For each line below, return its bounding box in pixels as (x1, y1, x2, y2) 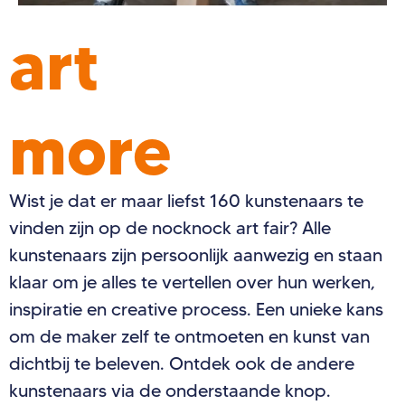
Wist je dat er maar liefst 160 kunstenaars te (9, 189, 363, 212)
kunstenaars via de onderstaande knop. (9, 379, 335, 401)
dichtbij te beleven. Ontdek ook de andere (9, 352, 354, 374)
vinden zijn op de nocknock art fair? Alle (9, 216, 331, 239)
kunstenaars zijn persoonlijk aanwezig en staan (9, 243, 382, 266)
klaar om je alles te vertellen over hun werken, (9, 270, 375, 293)
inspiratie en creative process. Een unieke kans (9, 297, 383, 320)
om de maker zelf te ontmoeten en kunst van (9, 325, 370, 347)
